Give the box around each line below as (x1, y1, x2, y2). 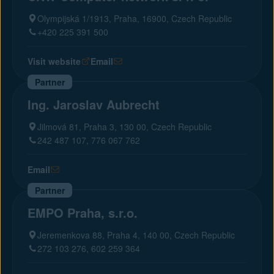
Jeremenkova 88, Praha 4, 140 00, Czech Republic (37, 229, 235, 241)
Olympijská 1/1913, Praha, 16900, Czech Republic (37, 12, 232, 24)
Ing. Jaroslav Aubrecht (28, 95, 160, 113)
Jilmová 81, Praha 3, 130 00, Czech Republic (37, 120, 212, 133)
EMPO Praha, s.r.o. (28, 204, 138, 221)
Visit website (28, 55, 81, 67)
